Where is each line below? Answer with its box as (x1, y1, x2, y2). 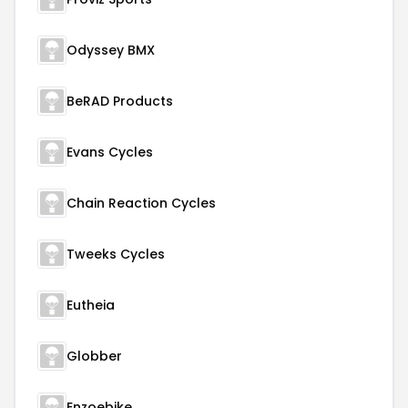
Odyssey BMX (66, 41, 155, 59)
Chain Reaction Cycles (66, 194, 216, 212)
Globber (66, 347, 122, 365)
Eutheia (66, 296, 115, 314)
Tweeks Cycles (66, 245, 165, 263)
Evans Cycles (66, 143, 153, 161)
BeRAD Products (66, 92, 173, 110)
